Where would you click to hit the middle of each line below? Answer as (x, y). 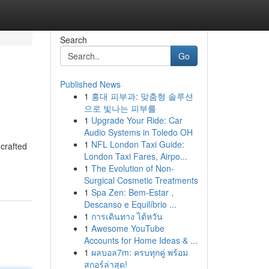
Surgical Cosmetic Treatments (141, 180)
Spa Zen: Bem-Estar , (132, 192)
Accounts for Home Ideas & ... (141, 240)
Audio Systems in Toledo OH (138, 132)
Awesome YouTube (128, 228)
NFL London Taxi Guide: (138, 144)
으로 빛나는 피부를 (120, 108)
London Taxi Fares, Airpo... (135, 156)
